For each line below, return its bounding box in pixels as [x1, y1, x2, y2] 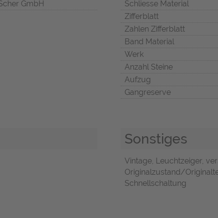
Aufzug [125, 74, 151, 84]
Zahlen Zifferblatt [125, 24, 185, 34]
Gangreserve [125, 87, 171, 97]
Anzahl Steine [125, 62, 173, 72]
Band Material [125, 36, 174, 46]
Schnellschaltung [125, 179, 186, 188]
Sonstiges [125, 130, 187, 147]
